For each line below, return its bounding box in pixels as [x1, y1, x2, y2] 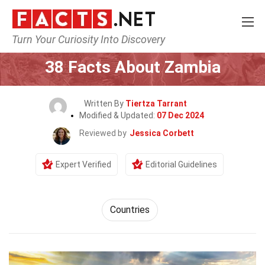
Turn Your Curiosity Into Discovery [12, 33, 165, 46]
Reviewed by [79, 128, 127, 138]
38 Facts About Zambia [44, 57, 221, 77]
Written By [84, 99, 125, 108]
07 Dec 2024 [156, 111, 204, 120]
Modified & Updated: [79, 111, 157, 120]
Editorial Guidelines [146, 160, 217, 169]
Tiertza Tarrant [125, 99, 187, 108]
